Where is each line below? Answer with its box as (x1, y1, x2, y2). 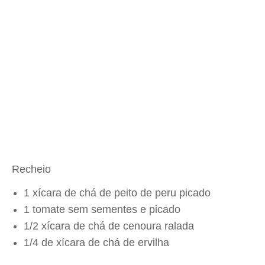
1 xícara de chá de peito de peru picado (24, 187, 211, 199)
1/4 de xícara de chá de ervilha (24, 237, 169, 248)
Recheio (12, 163, 51, 175)
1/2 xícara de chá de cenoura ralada (24, 220, 194, 232)
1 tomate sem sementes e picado (24, 203, 180, 215)
